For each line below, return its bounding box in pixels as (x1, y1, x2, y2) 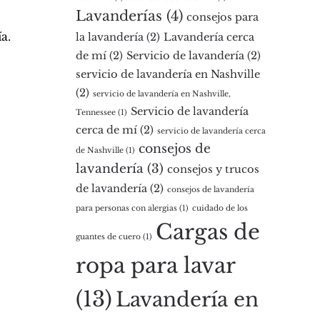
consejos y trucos (167, 163, 259, 176)
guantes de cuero (76, 232, 141, 241)
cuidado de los (192, 204, 248, 213)
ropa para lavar (76, 253, 235, 279)
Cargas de (156, 219, 260, 245)
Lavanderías (76, 7, 162, 24)
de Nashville (76, 146, 124, 155)
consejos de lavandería (167, 185, 254, 194)
